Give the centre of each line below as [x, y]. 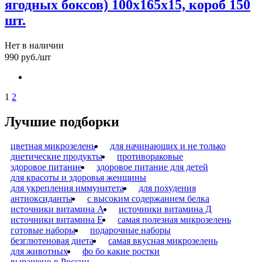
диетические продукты [56, 157]
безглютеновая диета [52, 241]
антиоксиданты [42, 199]
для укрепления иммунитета [67, 188]
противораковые [150, 157]
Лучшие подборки [62, 121]
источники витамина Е [57, 220]
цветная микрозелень [53, 146]
